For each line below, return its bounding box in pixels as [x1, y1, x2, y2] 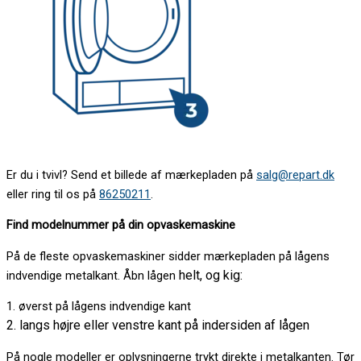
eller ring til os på [6, 186, 99, 201]
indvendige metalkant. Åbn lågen [6, 268, 179, 283]
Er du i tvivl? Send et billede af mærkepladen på [6, 167, 256, 182]
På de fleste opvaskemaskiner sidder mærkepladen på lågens [6, 248, 330, 263]
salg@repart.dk [256, 167, 334, 182]
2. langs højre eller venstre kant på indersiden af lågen [6, 317, 309, 334]
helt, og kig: [179, 267, 243, 283]
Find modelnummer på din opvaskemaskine [6, 218, 235, 233]
